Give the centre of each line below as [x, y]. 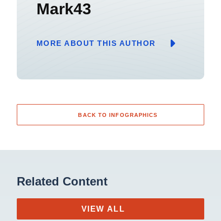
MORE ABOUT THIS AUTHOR [96, 43]
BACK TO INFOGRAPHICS [118, 115]
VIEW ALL [103, 209]
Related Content [62, 181]
